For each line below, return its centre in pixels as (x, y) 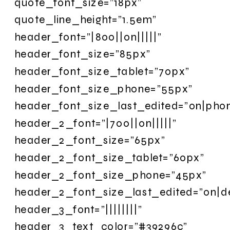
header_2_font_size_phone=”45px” (111, 175)
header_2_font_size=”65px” (90, 140)
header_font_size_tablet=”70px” (102, 71)
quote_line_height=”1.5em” (85, 20)
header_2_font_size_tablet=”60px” (109, 157)
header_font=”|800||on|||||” (88, 36)
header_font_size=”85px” (82, 54)
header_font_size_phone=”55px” (103, 88)
